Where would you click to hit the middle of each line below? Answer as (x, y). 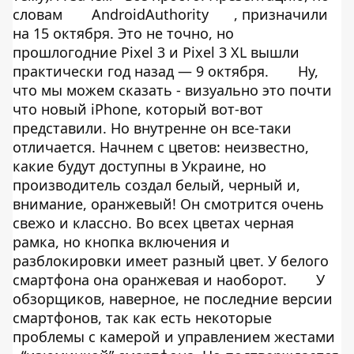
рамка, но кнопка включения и (121, 242)
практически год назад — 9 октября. (141, 71)
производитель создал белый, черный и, (156, 185)
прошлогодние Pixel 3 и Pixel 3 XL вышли (156, 52)
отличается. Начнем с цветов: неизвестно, (161, 147)
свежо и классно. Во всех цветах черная (153, 223)
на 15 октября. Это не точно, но (123, 33)
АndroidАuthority (150, 14)
